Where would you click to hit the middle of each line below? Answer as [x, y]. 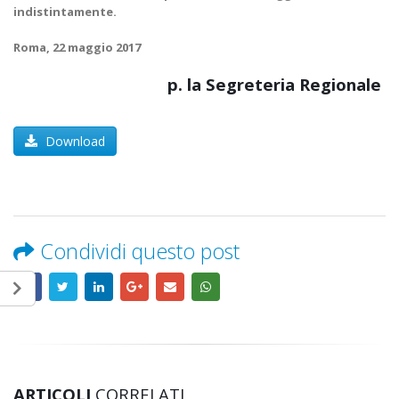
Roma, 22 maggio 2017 [77, 48]
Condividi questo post [140, 251]
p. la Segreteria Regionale [277, 85]
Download [73, 142]
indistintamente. [65, 12]
